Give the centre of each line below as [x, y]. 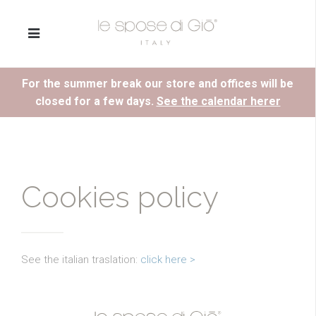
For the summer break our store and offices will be [158, 84]
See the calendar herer [218, 101]
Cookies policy [120, 197]
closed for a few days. [96, 101]
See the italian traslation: [81, 260]
